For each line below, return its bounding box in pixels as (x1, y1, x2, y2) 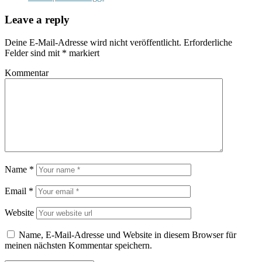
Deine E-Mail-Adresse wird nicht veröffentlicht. (5, 37, 181, 47)
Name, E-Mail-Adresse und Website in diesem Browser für (19, 229, 236, 240)
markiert (67, 47, 99, 58)
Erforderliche (181, 37, 232, 47)
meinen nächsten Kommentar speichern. (5, 240, 152, 250)
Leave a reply (5, 13, 70, 26)
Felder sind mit (5, 47, 62, 58)
